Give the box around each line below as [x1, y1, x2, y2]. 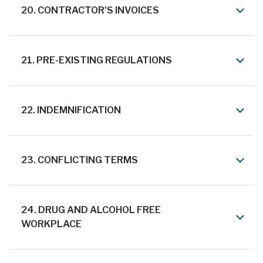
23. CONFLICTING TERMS [21, 154, 138, 166]
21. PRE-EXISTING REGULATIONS [21, 55, 172, 66]
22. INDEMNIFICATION [21, 104, 121, 116]
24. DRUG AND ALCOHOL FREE [21, 204, 161, 216]
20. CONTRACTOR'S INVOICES [21, 5, 159, 16]
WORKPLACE [21, 218, 82, 230]
